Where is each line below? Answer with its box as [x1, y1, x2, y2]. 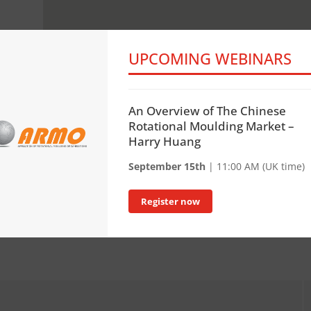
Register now [141, 194, 201, 208]
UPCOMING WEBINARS [128, 47, 292, 69]
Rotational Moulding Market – [128, 117, 295, 134]
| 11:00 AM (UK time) [205, 159, 305, 173]
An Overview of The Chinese [128, 102, 287, 119]
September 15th [128, 159, 206, 173]
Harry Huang [128, 133, 201, 149]
